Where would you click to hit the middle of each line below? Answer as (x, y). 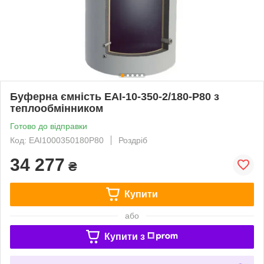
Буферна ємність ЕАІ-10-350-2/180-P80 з (115, 96)
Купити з (124, 236)
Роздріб (133, 140)
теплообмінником (57, 108)
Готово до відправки (49, 126)
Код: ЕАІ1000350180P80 (57, 140)
